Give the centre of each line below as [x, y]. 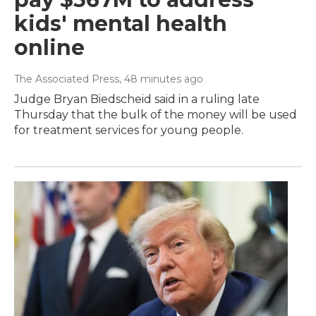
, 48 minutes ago [161, 79]
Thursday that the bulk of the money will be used [156, 114]
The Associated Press [67, 79]
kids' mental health [121, 23]
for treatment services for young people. [129, 130]
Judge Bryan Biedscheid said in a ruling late [137, 99]
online [49, 47]
